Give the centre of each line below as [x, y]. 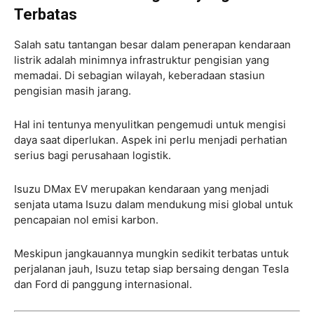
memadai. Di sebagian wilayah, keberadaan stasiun [139, 76]
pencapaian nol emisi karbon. [86, 220]
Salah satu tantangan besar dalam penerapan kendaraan [152, 45]
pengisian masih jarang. [73, 91]
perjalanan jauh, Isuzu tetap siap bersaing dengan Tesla [151, 269]
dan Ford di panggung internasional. [103, 285]
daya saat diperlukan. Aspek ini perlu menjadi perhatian [151, 140]
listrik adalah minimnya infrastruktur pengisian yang [142, 60]
